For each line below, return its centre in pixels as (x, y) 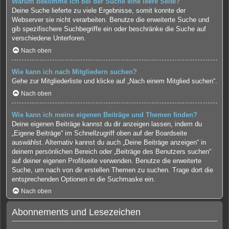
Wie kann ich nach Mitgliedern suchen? (74, 72)
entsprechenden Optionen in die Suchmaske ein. (84, 179)
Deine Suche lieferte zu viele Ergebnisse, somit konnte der (99, 11)
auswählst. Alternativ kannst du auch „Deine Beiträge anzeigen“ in (109, 142)
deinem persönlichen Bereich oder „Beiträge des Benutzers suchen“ (111, 151)
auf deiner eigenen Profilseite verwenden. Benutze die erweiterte (107, 161)
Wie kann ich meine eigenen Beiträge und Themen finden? (105, 114)
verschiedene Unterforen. (49, 38)
